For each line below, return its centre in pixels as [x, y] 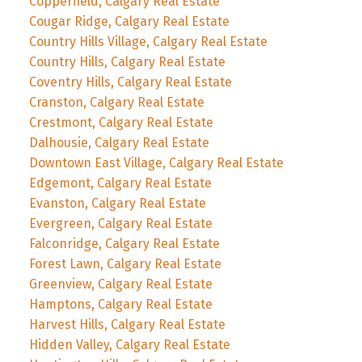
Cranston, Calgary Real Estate [116, 102]
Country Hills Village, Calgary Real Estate [148, 41]
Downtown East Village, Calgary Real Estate [156, 162]
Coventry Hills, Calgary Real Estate [130, 82]
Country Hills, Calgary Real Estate [127, 61]
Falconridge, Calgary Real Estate [124, 243]
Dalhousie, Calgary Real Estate [119, 142]
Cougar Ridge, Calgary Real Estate [129, 21]
